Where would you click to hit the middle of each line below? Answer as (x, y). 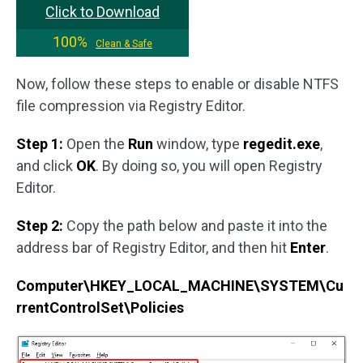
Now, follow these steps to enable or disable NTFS (177, 84)
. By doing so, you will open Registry (209, 166)
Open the (96, 144)
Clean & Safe (124, 44)
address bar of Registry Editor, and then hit (153, 248)
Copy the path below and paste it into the (195, 226)
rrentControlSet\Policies (100, 308)
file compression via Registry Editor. (131, 106)
